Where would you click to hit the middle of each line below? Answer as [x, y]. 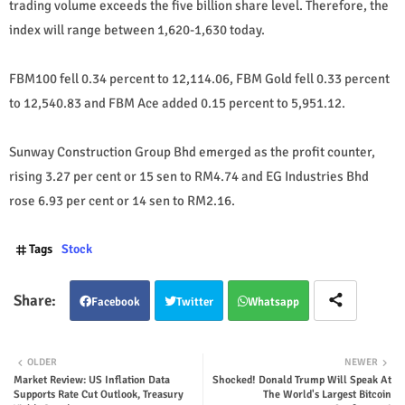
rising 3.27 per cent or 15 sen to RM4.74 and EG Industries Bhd [189, 176]
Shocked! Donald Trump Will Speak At [302, 380]
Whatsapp [273, 301]
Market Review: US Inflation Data [92, 380]
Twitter [195, 301]
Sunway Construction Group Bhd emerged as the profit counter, [192, 151]
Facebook [116, 301]
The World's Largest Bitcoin [327, 394]
